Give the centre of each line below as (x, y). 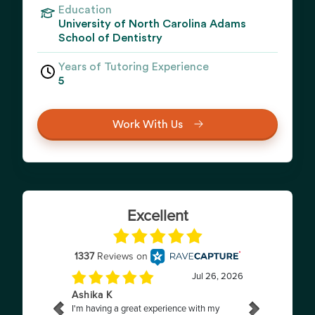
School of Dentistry (110, 38)
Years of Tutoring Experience (134, 67)
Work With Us (147, 124)
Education (85, 10)
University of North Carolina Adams (152, 24)
